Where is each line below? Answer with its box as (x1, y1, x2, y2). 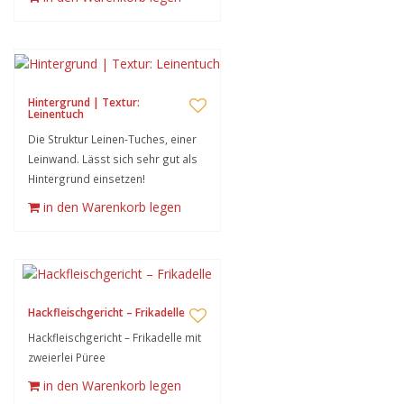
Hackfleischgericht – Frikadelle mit (28, 330, 201, 344)
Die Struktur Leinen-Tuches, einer (28, 132, 197, 146)
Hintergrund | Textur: (28, 95, 140, 110)
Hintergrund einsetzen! (28, 171, 145, 186)
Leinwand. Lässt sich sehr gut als (28, 151, 197, 166)
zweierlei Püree (28, 350, 106, 364)
